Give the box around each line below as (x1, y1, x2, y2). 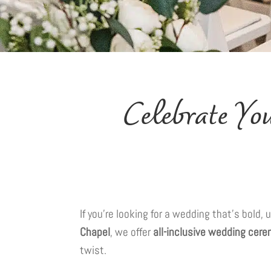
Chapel (80, 224, 110, 240)
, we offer (110, 224, 153, 240)
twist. (80, 243, 106, 258)
